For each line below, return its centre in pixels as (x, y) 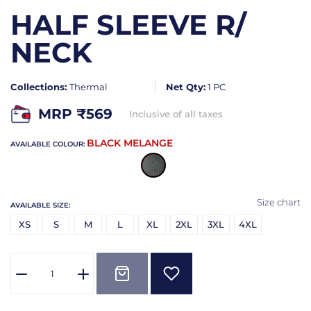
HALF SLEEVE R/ (128, 24)
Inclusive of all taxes (176, 114)
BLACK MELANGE (130, 143)
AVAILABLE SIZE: (40, 205)
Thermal (89, 86)
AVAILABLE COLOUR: (49, 144)
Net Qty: (186, 86)
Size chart (279, 202)
